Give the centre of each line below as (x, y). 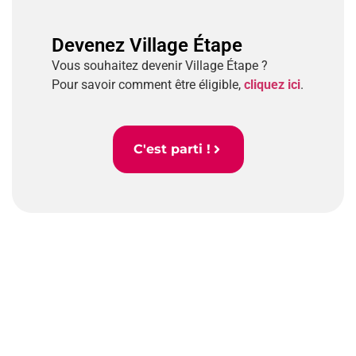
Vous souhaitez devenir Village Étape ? (160, 66)
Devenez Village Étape (147, 46)
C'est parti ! (172, 149)
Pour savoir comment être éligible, (148, 85)
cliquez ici (272, 85)
